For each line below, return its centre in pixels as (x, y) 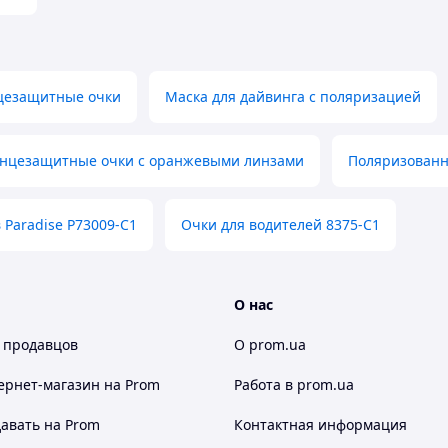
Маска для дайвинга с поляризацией (293, 96)
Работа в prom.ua (294, 384)
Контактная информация (320, 424)
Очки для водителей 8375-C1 (280, 224)
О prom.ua (270, 344)
